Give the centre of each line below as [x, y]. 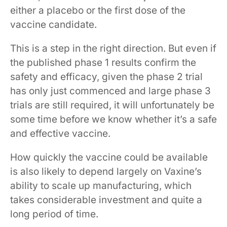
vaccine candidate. [53, 24]
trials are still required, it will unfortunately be [112, 105]
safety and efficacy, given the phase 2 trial [106, 77]
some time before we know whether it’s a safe [113, 119]
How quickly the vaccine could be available [109, 157]
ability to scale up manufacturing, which [101, 185]
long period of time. [54, 214]
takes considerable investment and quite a [106, 200]
